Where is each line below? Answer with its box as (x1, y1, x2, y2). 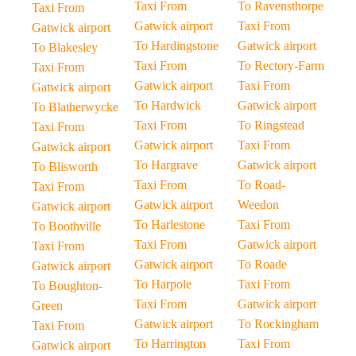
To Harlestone (134, 218, 206, 231)
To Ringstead (237, 118, 304, 132)
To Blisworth (32, 160, 98, 173)
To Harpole (134, 277, 192, 291)
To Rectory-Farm (237, 59, 324, 72)
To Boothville (32, 219, 101, 233)
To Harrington (134, 337, 207, 350)
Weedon (237, 198, 279, 211)
